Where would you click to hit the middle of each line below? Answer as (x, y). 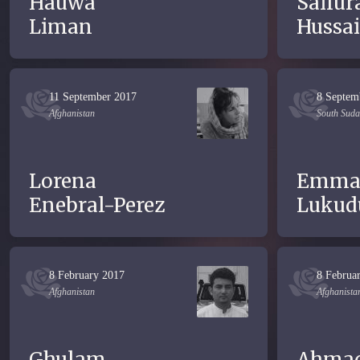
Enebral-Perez (97, 205)
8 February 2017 (87, 275)
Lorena (63, 181)
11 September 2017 (93, 97)
